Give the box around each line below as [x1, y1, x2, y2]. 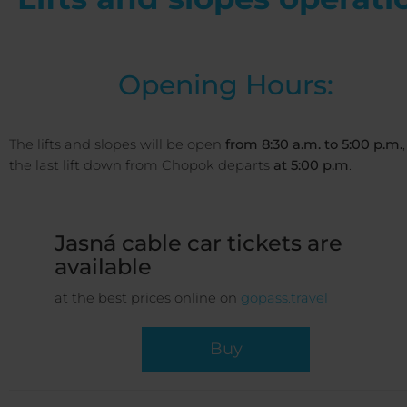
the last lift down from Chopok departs [9, 157, 270, 174]
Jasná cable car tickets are [55, 230, 342, 257]
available [55, 253, 152, 281]
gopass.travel [241, 290, 328, 307]
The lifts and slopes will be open [9, 136, 225, 154]
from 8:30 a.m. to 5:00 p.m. [225, 136, 402, 154]
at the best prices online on [55, 290, 241, 307]
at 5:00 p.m [270, 157, 349, 174]
